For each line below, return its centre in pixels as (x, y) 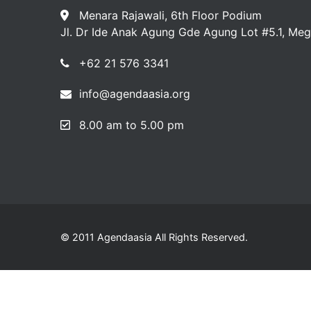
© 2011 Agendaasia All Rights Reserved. (154, 237)
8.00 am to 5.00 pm (132, 125)
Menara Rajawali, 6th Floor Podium (170, 15)
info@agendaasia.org (135, 94)
